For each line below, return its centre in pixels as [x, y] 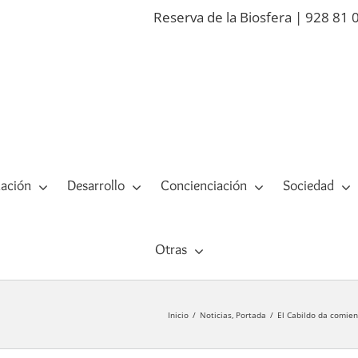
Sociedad [308, 186]
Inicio [178, 314]
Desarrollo [95, 186]
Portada [251, 314]
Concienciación [203, 186]
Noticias [215, 314]
